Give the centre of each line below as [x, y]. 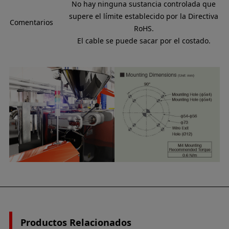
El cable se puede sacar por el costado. [144, 41]
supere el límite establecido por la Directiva [144, 16]
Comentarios [31, 22]
